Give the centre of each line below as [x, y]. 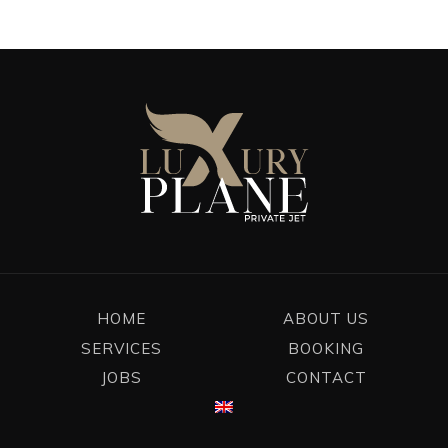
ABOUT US [326, 319]
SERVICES [122, 348]
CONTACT [326, 378]
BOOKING [326, 348]
